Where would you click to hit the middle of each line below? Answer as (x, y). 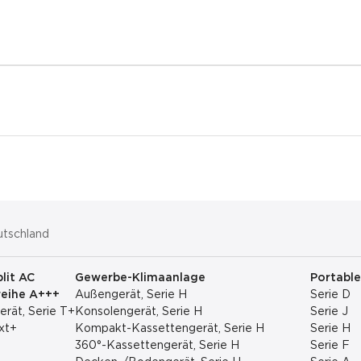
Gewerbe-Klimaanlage (140, 278)
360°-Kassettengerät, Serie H (157, 346)
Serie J (329, 312)
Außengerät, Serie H (131, 295)
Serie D (330, 295)
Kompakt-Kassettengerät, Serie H (169, 329)
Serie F (330, 346)
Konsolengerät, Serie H (138, 312)
